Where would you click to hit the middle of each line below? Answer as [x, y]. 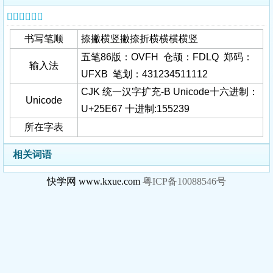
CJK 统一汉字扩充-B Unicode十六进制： [170, 92]
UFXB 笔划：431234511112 [146, 74]
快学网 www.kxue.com [95, 181]
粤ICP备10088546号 [184, 181]
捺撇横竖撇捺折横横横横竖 [140, 39]
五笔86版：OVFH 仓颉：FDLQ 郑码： [167, 57]
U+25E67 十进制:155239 [135, 109]
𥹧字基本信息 [25, 17]
